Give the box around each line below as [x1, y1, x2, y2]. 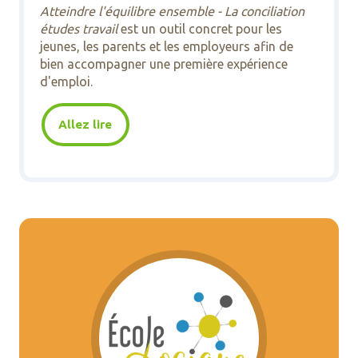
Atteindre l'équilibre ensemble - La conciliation [39, 3, 304, 18]
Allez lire [58, 117, 113, 132]
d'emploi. [39, 74, 96, 89]
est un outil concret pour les [120, 21, 282, 36]
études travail [39, 21, 121, 36]
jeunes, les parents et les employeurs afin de [39, 38, 293, 54]
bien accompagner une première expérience [39, 56, 288, 71]
